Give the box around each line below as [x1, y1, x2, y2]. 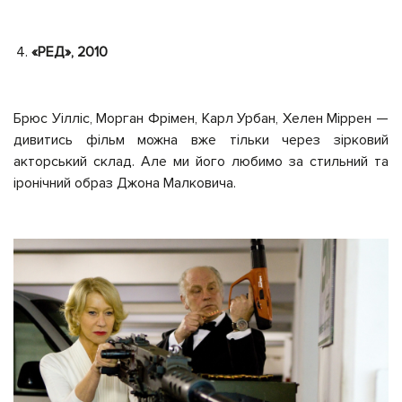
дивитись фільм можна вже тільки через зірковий [13, 130, 389, 149]
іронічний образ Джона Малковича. [13, 173, 236, 192]
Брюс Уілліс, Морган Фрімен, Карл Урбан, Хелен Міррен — [13, 109, 389, 127]
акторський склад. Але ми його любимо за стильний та [13, 152, 389, 170]
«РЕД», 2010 [31, 42, 108, 61]
